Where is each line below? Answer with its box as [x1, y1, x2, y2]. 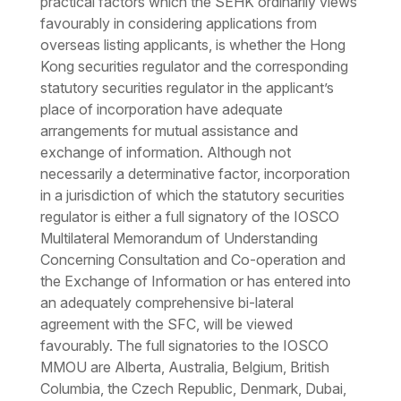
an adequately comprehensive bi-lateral [39, 294, 294, 312]
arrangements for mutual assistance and [39, 122, 298, 141]
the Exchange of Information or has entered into [39, 272, 351, 291]
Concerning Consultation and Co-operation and [39, 251, 346, 269]
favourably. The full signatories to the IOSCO [39, 337, 328, 355]
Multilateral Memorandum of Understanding [39, 229, 318, 248]
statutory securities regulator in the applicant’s [39, 79, 334, 98]
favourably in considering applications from [39, 14, 317, 33]
